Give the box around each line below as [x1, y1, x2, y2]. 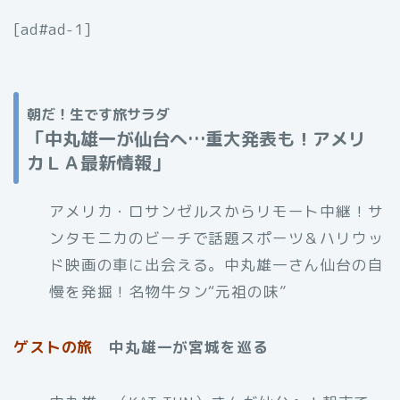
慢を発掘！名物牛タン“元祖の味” [49, 280, 287, 302]
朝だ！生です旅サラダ [27, 104, 170, 124]
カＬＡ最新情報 [27, 149, 152, 175]
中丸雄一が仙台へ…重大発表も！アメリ [45, 125, 366, 151]
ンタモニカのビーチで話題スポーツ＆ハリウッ [49, 227, 384, 248]
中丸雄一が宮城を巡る [93, 336, 269, 357]
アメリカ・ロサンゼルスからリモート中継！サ [49, 200, 384, 221]
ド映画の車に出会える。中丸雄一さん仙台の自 [49, 254, 384, 275]
